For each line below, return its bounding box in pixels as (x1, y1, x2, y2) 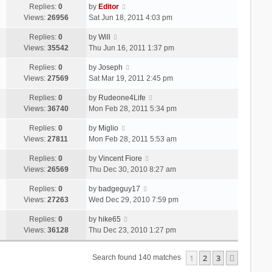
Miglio (98, 123, 118, 132)
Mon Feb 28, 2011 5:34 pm (88, 104, 177, 113)
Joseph (98, 63, 123, 72)
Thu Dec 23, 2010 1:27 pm (88, 225, 176, 234)
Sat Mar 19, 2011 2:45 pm (88, 73, 173, 83)
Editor (98, 2, 119, 11)
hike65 (98, 214, 121, 223)
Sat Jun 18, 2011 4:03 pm (88, 13, 172, 22)
